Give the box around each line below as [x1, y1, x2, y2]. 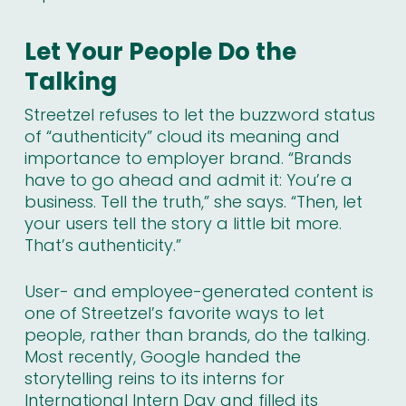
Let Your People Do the [24, 35, 296, 69]
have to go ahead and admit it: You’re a [24, 169, 353, 192]
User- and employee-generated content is [24, 280, 373, 304]
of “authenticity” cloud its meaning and [24, 125, 340, 149]
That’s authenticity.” [24, 234, 181, 257]
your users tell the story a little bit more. [24, 212, 342, 236]
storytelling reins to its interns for [24, 367, 285, 391]
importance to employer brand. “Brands [24, 147, 352, 170]
